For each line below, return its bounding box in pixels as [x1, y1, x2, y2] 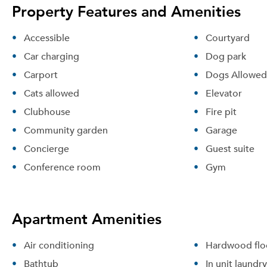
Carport [24, 67, 58, 82]
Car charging [24, 48, 79, 64]
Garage [205, 122, 237, 138]
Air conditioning [24, 237, 94, 253]
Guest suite [205, 141, 254, 156]
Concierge [24, 141, 69, 156]
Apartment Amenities [12, 206, 162, 231]
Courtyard [205, 30, 250, 45]
